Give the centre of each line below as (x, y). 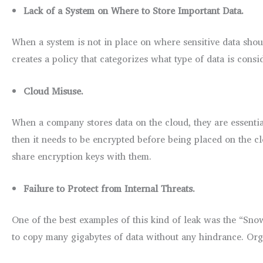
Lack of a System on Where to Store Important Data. (134, 11)
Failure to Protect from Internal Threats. (109, 188)
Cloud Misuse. (53, 91)
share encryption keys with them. (82, 156)
